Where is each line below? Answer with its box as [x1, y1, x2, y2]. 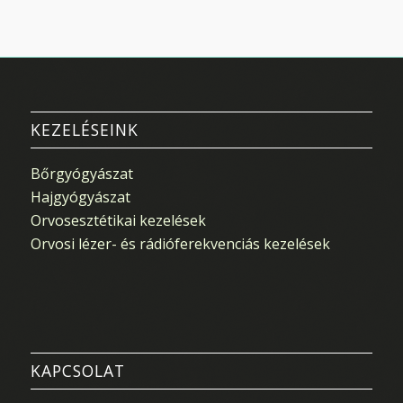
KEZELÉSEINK [30, 118, 139, 140]
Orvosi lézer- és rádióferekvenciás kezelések [30, 233, 330, 254]
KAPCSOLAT [30, 360, 125, 382]
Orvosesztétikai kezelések [30, 210, 206, 230]
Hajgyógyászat [30, 186, 130, 207]
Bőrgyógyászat [30, 163, 133, 184]
